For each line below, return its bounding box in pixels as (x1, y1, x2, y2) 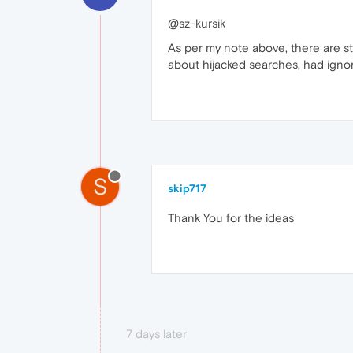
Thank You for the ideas (168, 210, 294, 225)
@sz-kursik (168, 16, 225, 30)
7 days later (126, 326, 187, 340)
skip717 (168, 181, 206, 195)
